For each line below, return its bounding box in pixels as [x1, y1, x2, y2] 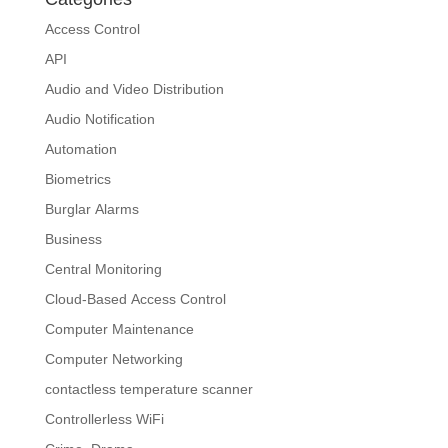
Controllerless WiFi [44, 411, 164, 428]
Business [44, 231, 102, 248]
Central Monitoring [44, 261, 162, 278]
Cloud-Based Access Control [44, 291, 226, 308]
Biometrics [44, 171, 111, 188]
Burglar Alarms [44, 201, 139, 218]
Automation [44, 141, 117, 158]
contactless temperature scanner [44, 381, 253, 398]
